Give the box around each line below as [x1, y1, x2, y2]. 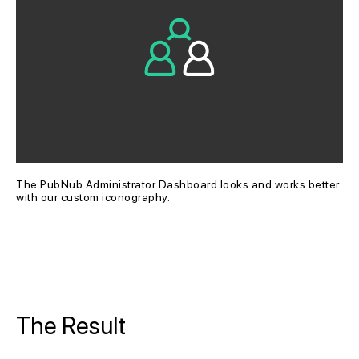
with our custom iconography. [16, 191, 170, 204]
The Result [16, 311, 126, 341]
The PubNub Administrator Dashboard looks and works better [16, 178, 342, 192]
